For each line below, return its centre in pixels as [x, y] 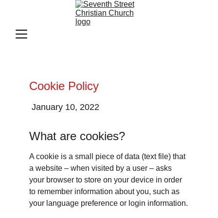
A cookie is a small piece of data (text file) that [108, 156]
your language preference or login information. [109, 203]
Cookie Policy [64, 86]
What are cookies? [77, 136]
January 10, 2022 [65, 107]
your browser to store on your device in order [107, 180]
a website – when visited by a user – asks [101, 168]
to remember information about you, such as [105, 191]
